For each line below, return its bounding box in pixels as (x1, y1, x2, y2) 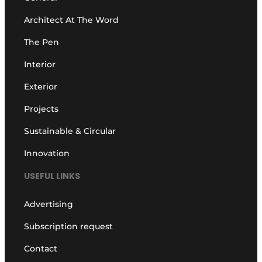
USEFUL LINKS (24, 170, 81, 182)
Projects (24, 104, 59, 115)
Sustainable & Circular (24, 126, 116, 137)
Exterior (24, 81, 58, 92)
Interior (24, 59, 56, 70)
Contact (24, 243, 58, 254)
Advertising (24, 198, 74, 209)
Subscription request (24, 220, 113, 232)
